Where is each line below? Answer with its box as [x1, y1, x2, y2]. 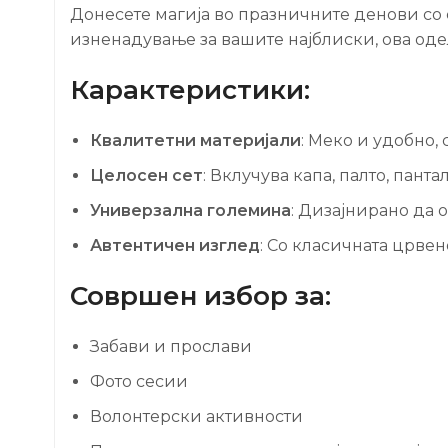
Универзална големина [90, 200, 291, 220]
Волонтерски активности [90, 406, 303, 426]
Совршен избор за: [70, 279, 331, 312]
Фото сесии [90, 371, 188, 391]
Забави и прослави [90, 336, 252, 356]
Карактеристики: [70, 73, 310, 106]
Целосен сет [90, 165, 203, 185]
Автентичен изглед [90, 235, 260, 255]
